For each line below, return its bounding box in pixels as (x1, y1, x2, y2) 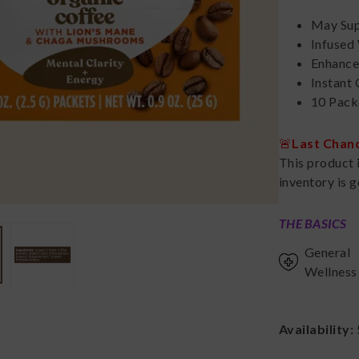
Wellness (305, 264, 357, 280)
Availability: (279, 321, 357, 337)
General (305, 244, 351, 260)
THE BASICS (279, 216, 347, 232)
